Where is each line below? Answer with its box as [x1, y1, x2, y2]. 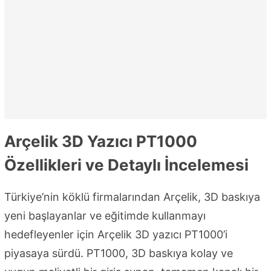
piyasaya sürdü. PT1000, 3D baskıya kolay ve [4, 247, 233, 260]
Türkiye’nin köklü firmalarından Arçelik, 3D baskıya [4, 191, 260, 204]
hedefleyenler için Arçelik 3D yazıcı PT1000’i [4, 228, 227, 241]
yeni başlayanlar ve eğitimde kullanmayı [4, 209, 206, 223]
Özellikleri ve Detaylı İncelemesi [4, 155, 249, 175]
